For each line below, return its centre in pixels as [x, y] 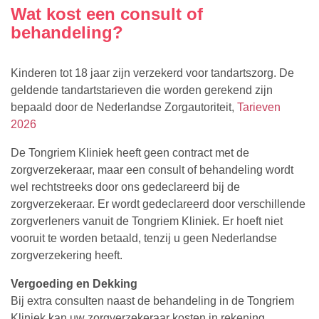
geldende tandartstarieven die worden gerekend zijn [142, 90]
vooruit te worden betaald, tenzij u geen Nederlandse [144, 238]
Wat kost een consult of [107, 14]
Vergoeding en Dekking [74, 283]
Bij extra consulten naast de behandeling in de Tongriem [152, 300]
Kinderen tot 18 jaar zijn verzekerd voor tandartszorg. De [152, 73]
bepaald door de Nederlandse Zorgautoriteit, [124, 107]
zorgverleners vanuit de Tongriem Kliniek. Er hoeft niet [147, 221]
